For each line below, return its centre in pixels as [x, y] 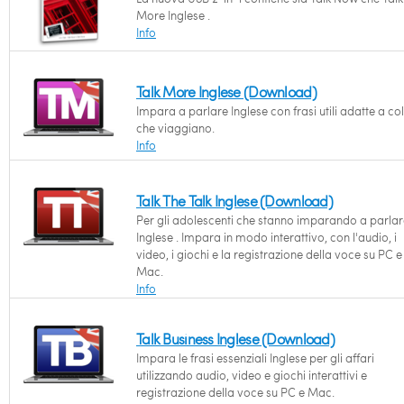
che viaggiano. [175, 128]
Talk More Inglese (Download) [226, 92]
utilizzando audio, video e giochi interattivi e [252, 375]
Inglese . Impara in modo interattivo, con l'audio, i [266, 237]
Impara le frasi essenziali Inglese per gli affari [255, 358]
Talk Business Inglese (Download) [235, 339]
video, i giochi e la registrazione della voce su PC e [269, 254]
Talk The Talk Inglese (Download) [234, 201]
